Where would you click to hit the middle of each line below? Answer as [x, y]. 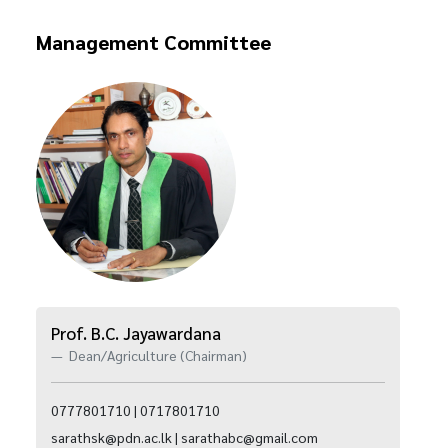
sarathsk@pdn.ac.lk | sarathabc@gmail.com [184, 437]
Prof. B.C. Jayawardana [136, 333]
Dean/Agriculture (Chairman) [156, 355]
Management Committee [153, 42]
